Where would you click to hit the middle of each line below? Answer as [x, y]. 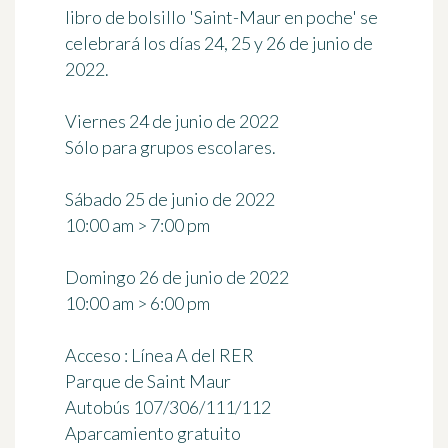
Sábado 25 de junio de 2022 [170, 199]
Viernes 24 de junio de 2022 [172, 121]
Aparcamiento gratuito [153, 433]
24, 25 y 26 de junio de [288, 43]
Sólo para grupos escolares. [170, 147]
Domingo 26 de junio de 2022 [177, 277]
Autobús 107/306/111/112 [168, 407]
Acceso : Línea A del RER [159, 355]
